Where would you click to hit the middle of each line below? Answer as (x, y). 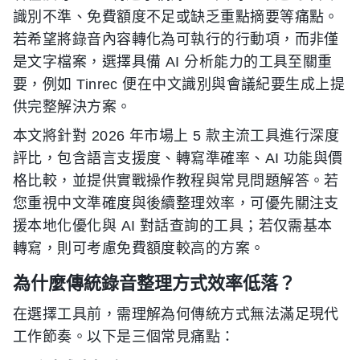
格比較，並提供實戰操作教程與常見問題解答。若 (176, 181)
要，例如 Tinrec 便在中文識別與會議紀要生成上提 (179, 84)
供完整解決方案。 (72, 107)
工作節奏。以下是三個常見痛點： (124, 337)
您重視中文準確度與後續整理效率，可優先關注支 (176, 203)
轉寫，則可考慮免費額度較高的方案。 (139, 248)
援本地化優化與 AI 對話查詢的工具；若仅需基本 (173, 226)
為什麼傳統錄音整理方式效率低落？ (154, 283)
